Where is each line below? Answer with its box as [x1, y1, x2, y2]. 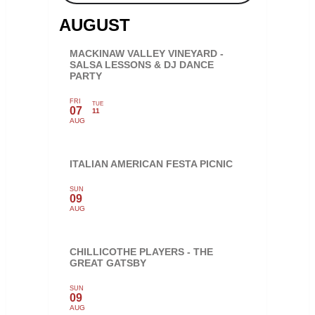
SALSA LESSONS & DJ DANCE [69, 58, 214, 70]
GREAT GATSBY [69, 257, 146, 269]
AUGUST [58, 15, 130, 34]
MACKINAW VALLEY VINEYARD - [69, 47, 224, 59]
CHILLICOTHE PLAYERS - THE [69, 245, 213, 257]
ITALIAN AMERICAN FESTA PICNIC [69, 157, 233, 169]
